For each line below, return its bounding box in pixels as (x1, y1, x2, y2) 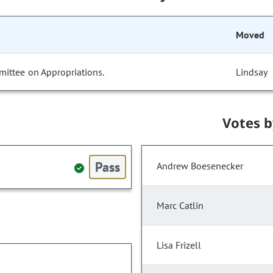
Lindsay (236, 66, 268, 79)
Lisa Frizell (157, 239, 201, 252)
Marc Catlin (157, 199, 204, 212)
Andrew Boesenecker (157, 160, 243, 172)
